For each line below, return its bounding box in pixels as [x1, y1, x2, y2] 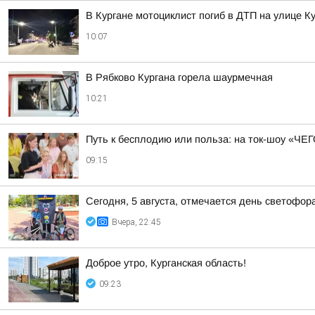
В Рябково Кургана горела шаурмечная [86, 72, 273, 83]
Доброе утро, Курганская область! [86, 257, 246, 269]
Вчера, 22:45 [112, 217, 161, 227]
